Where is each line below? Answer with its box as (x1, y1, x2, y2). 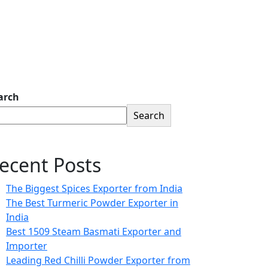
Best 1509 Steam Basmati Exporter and (6, 225, 181, 238)
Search (133, 109, 165, 122)
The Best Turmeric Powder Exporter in (6, 196, 178, 209)
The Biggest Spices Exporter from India (6, 182, 182, 195)
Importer (6, 239, 47, 252)
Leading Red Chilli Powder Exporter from (6, 254, 190, 267)
